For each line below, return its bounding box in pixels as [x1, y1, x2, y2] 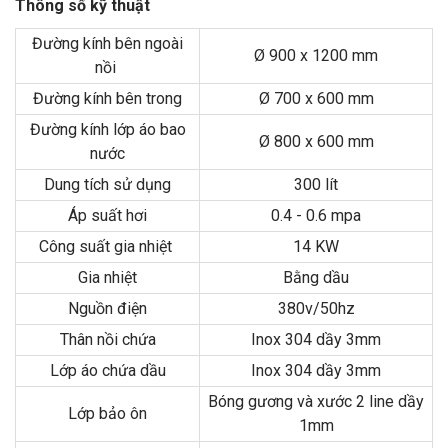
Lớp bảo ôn [68, 404, 147, 424]
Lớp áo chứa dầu [49, 361, 166, 381]
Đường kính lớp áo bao [29, 120, 186, 140]
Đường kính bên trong [33, 89, 182, 109]
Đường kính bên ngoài [32, 34, 183, 54]
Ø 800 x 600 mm [258, 132, 374, 152]
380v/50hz [277, 299, 355, 319]
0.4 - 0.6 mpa [271, 206, 361, 226]
